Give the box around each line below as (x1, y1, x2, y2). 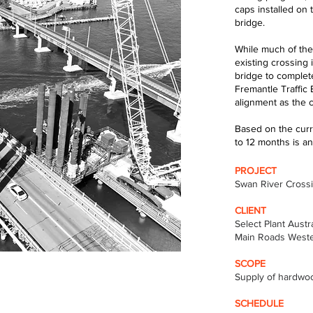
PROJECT (235, 165, 277, 176)
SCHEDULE (235, 298, 284, 309)
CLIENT (235, 205, 266, 216)
